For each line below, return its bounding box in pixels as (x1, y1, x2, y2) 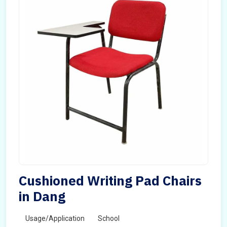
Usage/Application (25, 214, 85, 222)
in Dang (19, 187, 65, 205)
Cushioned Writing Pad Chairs (19, 172, 202, 189)
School (98, 214, 120, 222)
